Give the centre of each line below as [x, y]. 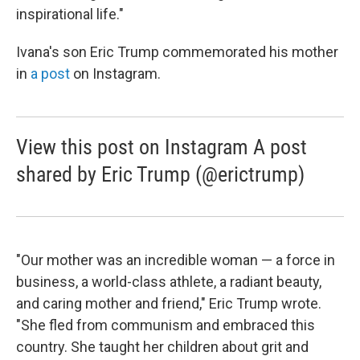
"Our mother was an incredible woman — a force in [176, 260]
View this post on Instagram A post [162, 147]
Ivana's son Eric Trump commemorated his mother [177, 52]
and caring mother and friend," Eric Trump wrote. [169, 303]
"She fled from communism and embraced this [166, 325]
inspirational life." [70, 14]
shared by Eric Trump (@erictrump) [160, 174]
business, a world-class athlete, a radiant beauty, [169, 282]
